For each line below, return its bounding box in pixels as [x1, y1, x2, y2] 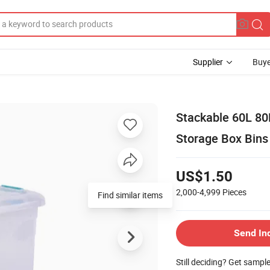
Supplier [193, 56, 223, 67]
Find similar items [98, 189, 163, 201]
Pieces [222, 186, 246, 198]
